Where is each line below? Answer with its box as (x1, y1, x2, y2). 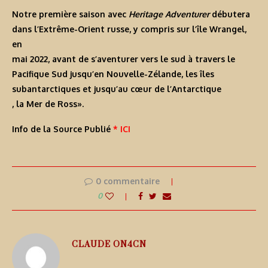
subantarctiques (12, 84, 80, 95)
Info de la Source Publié (12, 124, 113, 135)
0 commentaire (95, 176, 160, 187)
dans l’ (12, 24, 39, 35)
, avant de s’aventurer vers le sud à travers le (48, 54, 235, 65)
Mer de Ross (26, 99, 77, 109)
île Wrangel (197, 24, 245, 35)
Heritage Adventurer (129, 9, 209, 20)
